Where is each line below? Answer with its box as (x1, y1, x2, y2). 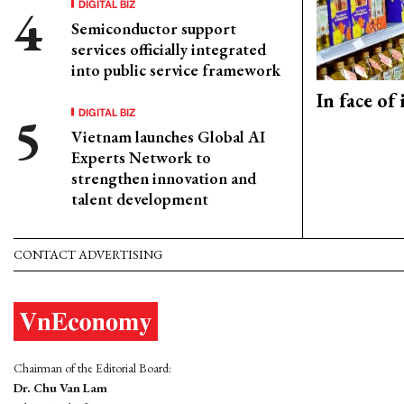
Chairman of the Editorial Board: (14, 360, 171, 377)
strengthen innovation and (71, 168, 256, 188)
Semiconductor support (71, 18, 236, 39)
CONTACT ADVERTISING (14, 246, 162, 262)
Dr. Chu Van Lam (14, 380, 107, 397)
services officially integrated (71, 39, 266, 60)
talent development (71, 188, 208, 209)
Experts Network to (71, 147, 211, 168)
